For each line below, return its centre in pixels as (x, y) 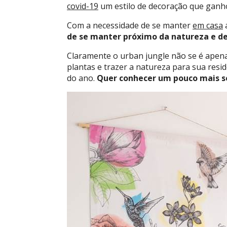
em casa (208, 25)
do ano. (82, 78)
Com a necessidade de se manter (130, 25)
